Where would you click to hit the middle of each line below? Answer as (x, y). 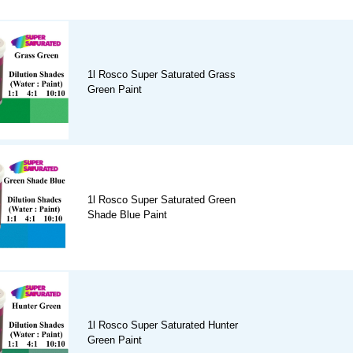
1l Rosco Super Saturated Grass (162, 75)
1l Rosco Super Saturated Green (162, 200)
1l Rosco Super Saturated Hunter (163, 325)
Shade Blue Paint (127, 215)
